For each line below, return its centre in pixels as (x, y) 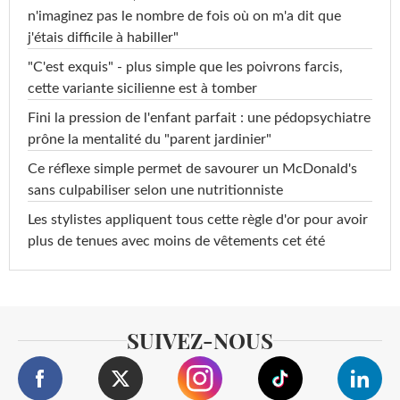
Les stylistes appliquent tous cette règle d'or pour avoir (198, 220)
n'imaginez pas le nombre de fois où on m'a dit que (184, 17)
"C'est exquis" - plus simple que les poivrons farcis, (185, 67)
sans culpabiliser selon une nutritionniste (155, 191)
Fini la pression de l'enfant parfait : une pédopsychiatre (199, 118)
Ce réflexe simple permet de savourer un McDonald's (192, 169)
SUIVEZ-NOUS (200, 341)
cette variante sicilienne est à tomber (142, 89)
